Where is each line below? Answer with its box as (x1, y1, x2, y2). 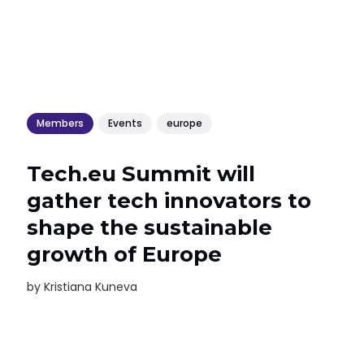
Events (108, 116, 143, 131)
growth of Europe (27, 241, 223, 267)
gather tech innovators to (27, 188, 312, 214)
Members (37, 116, 84, 131)
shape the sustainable (27, 214, 273, 240)
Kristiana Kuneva (44, 279, 138, 295)
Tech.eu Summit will (27, 161, 256, 187)
